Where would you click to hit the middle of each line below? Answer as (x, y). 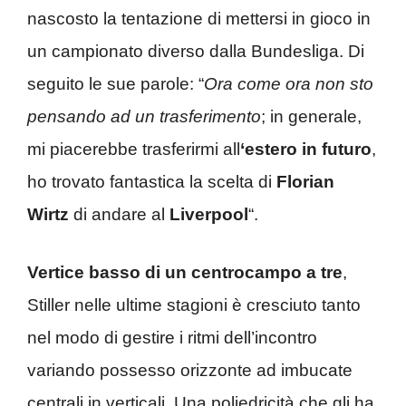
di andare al (119, 214)
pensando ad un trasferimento (144, 116)
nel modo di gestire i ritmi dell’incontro (172, 338)
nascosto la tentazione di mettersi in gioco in (199, 18)
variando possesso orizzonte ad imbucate (190, 370)
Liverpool (209, 214)
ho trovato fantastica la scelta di (152, 181)
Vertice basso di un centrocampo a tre (185, 272)
